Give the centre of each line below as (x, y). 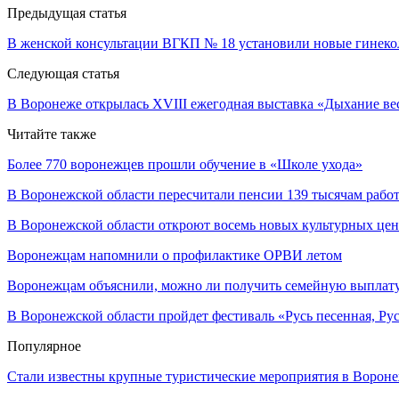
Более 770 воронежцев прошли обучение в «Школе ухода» (185, 164)
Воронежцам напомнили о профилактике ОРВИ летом (175, 255)
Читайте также (52, 134)
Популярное (44, 346)
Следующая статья (63, 73)
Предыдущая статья (67, 12)
